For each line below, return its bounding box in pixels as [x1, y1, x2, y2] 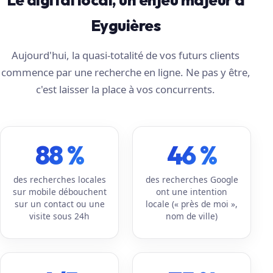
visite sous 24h [29, 210, 90, 222]
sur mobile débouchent [12, 185, 107, 197]
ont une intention [156, 185, 228, 197]
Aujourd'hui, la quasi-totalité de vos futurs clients [12, 48, 240, 62]
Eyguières [90, 15, 161, 35]
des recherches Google [145, 173, 238, 185]
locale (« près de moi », [146, 197, 238, 210]
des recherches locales [13, 173, 106, 185]
